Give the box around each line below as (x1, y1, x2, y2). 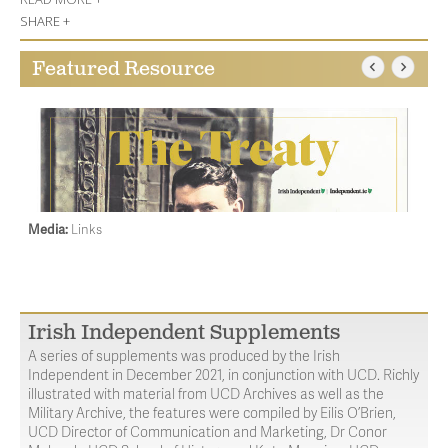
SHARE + (20, 12, 70, 30)
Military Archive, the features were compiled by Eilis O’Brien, (28, 403, 396, 422)
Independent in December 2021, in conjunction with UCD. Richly (28, 365, 419, 384)
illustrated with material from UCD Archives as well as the (28, 384, 384, 403)
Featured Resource (32, 56, 215, 82)
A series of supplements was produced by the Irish (28, 346, 340, 365)
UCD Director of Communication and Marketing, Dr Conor (28, 422, 387, 441)
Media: (28, 220, 71, 238)
